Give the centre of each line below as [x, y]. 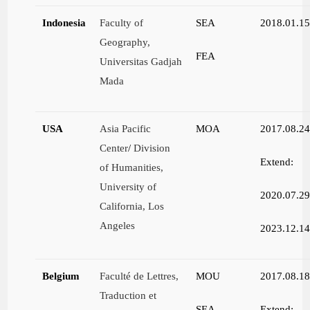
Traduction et [128, 295]
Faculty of [122, 23]
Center [114, 148]
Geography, [125, 42]
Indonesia [64, 23]
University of [128, 187]
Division [152, 148]
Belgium [61, 276]
